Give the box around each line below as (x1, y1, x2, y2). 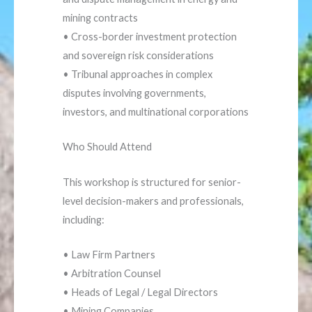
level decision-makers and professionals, (63, 194, 244, 207)
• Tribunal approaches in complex (63, 68, 212, 81)
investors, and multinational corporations (63, 106, 249, 118)
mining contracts (63, 12, 138, 24)
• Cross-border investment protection (63, 31, 237, 43)
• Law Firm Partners (63, 249, 155, 261)
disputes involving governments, (63, 87, 206, 100)
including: (63, 213, 104, 226)
